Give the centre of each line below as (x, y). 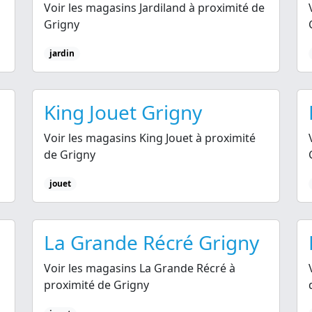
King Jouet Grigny (123, 112)
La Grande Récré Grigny (151, 243)
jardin (62, 53)
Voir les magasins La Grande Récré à (140, 268)
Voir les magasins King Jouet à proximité (150, 138)
